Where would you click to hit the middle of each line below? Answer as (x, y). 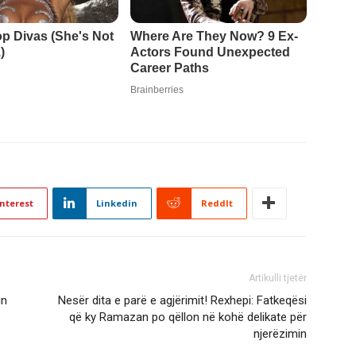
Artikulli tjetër (278, 278)
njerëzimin (280, 333)
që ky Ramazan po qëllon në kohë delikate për (188, 317)
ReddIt (217, 203)
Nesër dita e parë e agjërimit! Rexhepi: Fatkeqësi (182, 300)
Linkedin (117, 203)
